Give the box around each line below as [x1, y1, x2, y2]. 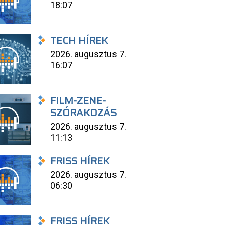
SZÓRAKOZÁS [50, 104, 117, 121]
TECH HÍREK [50, 32, 108, 48]
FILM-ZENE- [50, 92, 106, 108]
